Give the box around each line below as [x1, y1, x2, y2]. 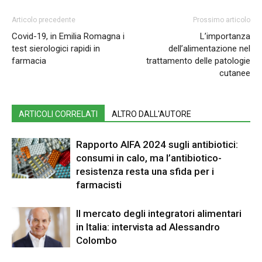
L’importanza [200, 30, 250, 42]
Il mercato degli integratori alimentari [76, 207, 242, 219]
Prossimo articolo [193, 15, 250, 24]
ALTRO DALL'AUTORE [112, 109, 191, 119]
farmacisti [76, 178, 122, 191]
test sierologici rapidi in [12, 43, 100, 54]
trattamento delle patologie [146, 55, 250, 66]
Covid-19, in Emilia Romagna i [12, 30, 125, 42]
